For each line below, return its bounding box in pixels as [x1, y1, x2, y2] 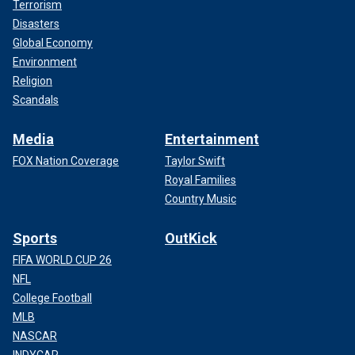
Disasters [13, 17, 59, 30]
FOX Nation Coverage [13, 154, 119, 167]
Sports [13, 229, 57, 246]
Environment [13, 55, 77, 68]
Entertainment [165, 130, 259, 147]
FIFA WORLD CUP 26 [13, 253, 112, 266]
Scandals [13, 93, 59, 106]
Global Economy [13, 36, 93, 49]
